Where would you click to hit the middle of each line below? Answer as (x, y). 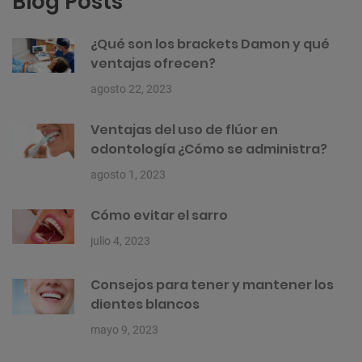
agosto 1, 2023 (128, 175)
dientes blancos (145, 305)
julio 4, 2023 (120, 241)
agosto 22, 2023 (131, 89)
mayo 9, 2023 (124, 330)
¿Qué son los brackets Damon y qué (210, 44)
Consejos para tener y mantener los (212, 285)
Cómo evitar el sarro (159, 216)
